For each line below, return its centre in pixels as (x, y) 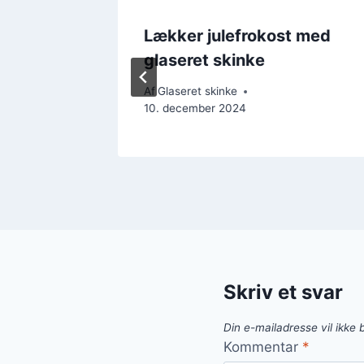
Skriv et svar (283, 292)
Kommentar (263, 347)
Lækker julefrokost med (237, 35)
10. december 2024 (195, 108)
